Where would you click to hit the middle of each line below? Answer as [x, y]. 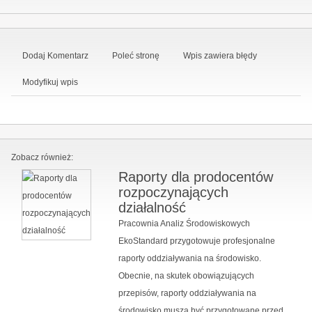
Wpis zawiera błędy [220, 55]
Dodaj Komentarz [55, 55]
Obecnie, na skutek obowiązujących [186, 275]
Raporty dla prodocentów [195, 177]
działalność [152, 207]
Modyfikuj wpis [50, 82]
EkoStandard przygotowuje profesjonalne [196, 241]
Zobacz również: [42, 157]
